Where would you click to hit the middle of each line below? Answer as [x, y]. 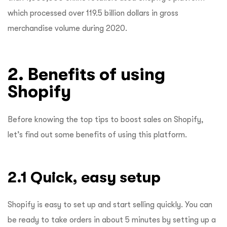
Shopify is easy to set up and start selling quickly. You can [110, 204]
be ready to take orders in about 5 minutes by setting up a [112, 220]
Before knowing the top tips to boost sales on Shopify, [106, 119]
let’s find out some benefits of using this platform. [98, 135]
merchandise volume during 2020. [67, 28]
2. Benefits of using [86, 74]
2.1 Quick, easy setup [84, 177]
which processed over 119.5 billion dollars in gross [93, 13]
